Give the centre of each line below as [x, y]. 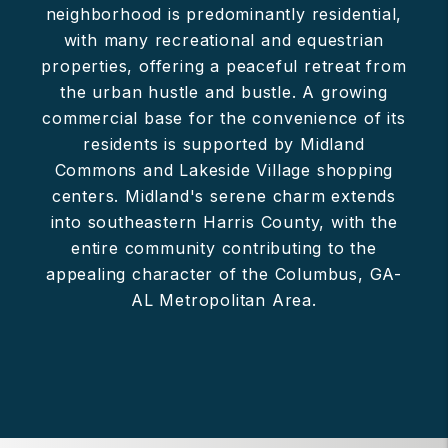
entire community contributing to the [224, 247]
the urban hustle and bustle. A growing [224, 91]
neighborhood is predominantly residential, [224, 13]
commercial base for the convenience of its [224, 117]
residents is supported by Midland [224, 143]
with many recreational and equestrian [224, 39]
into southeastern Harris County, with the [224, 221]
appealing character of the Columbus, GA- [224, 273]
